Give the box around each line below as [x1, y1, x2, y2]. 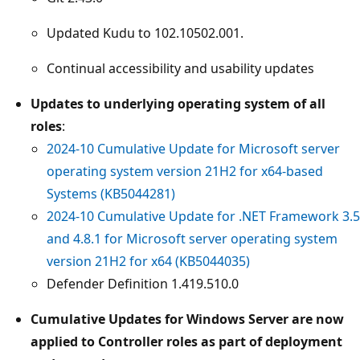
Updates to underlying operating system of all [31, 94, 325, 112]
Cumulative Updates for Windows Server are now [31, 309, 344, 328]
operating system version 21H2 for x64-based [47, 162, 323, 180]
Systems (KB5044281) [47, 184, 175, 202]
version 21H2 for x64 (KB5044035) [47, 252, 250, 270]
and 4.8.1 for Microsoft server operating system [47, 229, 337, 247]
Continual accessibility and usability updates [47, 59, 314, 77]
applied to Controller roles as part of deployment [31, 332, 342, 350]
